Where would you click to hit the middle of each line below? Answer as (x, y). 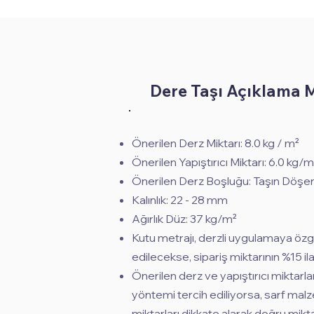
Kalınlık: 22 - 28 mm (180, 200)
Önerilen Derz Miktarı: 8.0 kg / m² (216, 143)
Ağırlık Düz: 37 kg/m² (184, 219)
